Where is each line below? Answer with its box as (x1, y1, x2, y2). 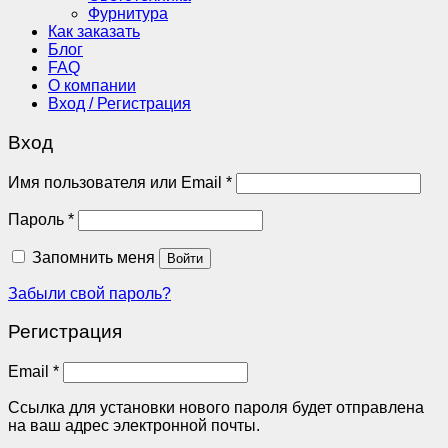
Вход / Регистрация (48, 95, 191, 113)
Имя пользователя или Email (8, 173, 226, 191)
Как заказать (48, 23, 140, 41)
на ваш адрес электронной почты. (8, 417, 260, 435)
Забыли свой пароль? (8, 284, 171, 302)
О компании (48, 77, 136, 95)
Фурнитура (88, 5, 168, 23)
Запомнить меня (32, 248, 155, 266)
